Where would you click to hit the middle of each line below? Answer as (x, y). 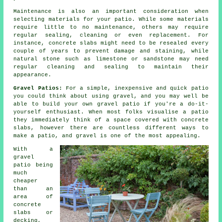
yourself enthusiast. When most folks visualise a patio (111, 112)
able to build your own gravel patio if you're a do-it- (111, 104)
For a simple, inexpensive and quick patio (135, 88)
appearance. (33, 75)
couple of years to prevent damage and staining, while (111, 51)
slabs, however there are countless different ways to (111, 128)
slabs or (33, 213)
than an (33, 189)
